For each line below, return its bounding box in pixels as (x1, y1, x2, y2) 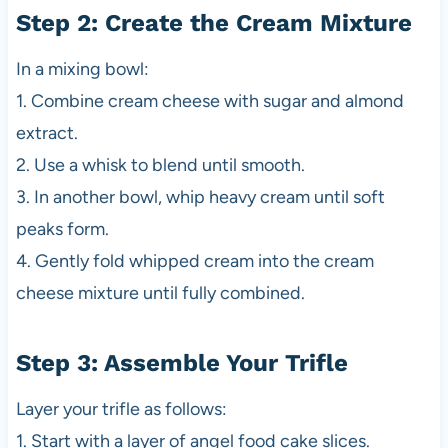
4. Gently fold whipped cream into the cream (15, 250, 374, 273)
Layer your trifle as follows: (15, 398, 227, 421)
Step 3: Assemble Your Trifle (15, 349, 348, 378)
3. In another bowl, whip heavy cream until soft (15, 186, 385, 209)
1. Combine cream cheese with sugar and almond (15, 90, 404, 113)
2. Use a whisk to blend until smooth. (15, 154, 305, 177)
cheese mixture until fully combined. (15, 282, 305, 305)
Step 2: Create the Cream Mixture (15, 9, 412, 38)
